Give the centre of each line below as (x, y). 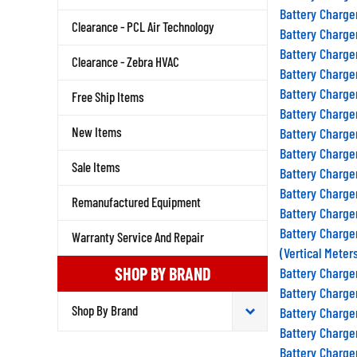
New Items (97, 131)
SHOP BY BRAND (163, 273)
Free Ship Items (108, 96)
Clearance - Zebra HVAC (126, 61)
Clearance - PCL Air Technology (143, 26)
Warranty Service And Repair (138, 237)
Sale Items (96, 167)
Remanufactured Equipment (136, 202)
